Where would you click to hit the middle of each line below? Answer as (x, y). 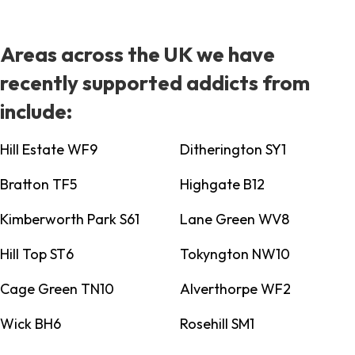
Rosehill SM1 (217, 324)
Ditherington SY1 (233, 150)
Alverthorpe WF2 (235, 289)
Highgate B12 (222, 185)
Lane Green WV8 (234, 219)
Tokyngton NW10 (235, 254)
